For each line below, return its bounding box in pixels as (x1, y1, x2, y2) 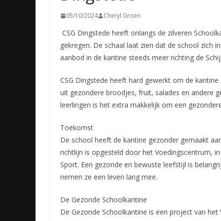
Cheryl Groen (104, 11, 141, 20)
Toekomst (60, 123, 93, 133)
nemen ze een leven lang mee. (60, 172, 159, 182)
